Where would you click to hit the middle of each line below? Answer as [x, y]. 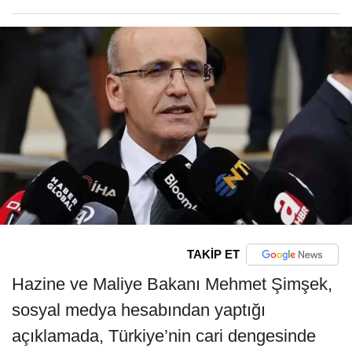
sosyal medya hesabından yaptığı [139, 310]
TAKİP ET [213, 255]
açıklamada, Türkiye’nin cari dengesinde [164, 335]
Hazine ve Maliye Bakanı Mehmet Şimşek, [172, 284]
